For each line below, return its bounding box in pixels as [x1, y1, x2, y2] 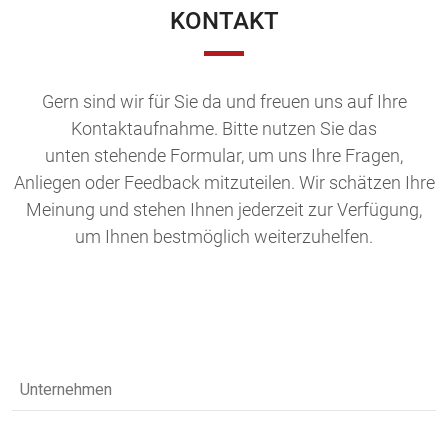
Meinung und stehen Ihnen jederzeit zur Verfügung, [26, 199, 422, 221]
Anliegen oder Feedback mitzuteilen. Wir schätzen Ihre [13, 172, 435, 194]
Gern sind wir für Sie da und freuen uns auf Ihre [41, 91, 407, 113]
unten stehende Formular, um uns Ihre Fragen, [45, 145, 403, 167]
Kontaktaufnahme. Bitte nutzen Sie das [71, 118, 377, 140]
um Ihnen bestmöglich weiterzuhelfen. [75, 226, 373, 248]
